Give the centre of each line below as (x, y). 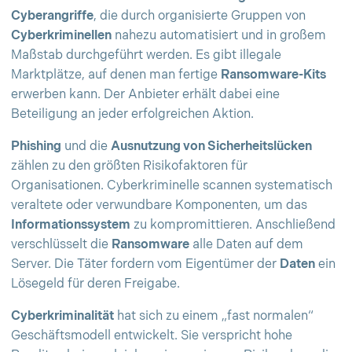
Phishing (36, 147)
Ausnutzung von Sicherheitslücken (211, 147)
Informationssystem (71, 225)
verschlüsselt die (61, 245)
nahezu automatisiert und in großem (219, 36)
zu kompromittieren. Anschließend (233, 225)
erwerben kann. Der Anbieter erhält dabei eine (145, 95)
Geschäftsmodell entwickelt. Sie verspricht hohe (152, 336)
